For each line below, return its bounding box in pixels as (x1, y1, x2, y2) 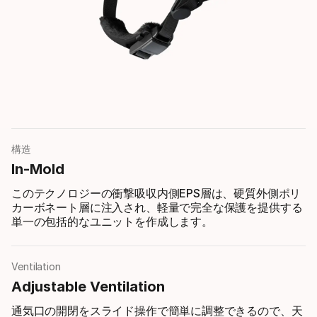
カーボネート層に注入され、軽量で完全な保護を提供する (11, 200, 303, 215)
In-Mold (11, 161, 64, 178)
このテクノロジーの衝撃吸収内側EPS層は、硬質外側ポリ (11, 186, 301, 201)
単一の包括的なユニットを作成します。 (11, 214, 213, 229)
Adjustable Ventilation (11, 278, 165, 296)
